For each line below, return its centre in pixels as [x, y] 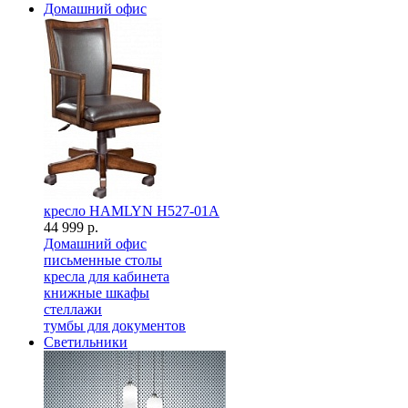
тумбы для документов [115, 326]
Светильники [86, 342]
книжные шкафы [97, 293]
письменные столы [103, 260]
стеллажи [73, 309]
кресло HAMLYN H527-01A [132, 211]
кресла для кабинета [107, 276]
